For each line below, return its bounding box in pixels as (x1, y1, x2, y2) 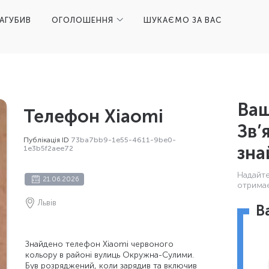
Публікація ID (23, 136, 71, 144)
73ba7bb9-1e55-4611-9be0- (71, 136, 176, 144)
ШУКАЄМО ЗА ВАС (144, 15, 222, 25)
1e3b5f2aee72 (23, 144, 73, 153)
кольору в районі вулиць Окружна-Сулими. (25, 250, 194, 260)
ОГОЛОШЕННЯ (52, 15, 113, 25)
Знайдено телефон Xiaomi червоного (25, 239, 174, 249)
